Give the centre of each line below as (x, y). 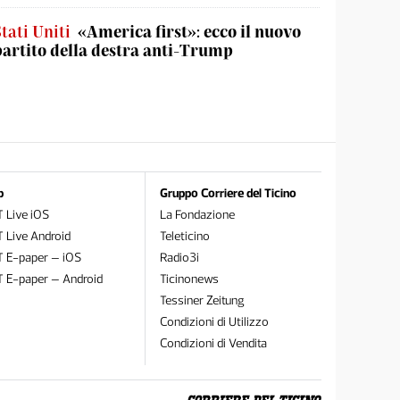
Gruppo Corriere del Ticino (228, 193)
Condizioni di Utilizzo (214, 322)
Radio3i (179, 258)
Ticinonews (189, 279)
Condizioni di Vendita (213, 343)
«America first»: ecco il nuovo (189, 31)
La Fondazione (197, 215)
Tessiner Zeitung (202, 300)
